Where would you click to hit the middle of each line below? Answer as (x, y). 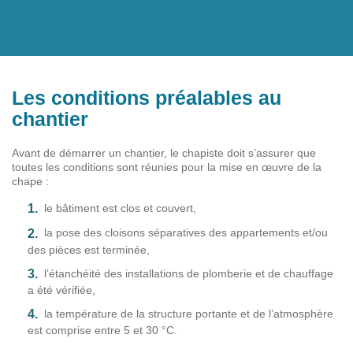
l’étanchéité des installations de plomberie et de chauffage (189, 273)
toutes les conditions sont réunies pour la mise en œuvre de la (167, 167)
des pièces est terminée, (89, 249)
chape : (30, 182)
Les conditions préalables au (147, 98)
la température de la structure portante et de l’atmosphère (189, 313)
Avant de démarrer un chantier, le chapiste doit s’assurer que (164, 153)
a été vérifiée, (61, 290)
